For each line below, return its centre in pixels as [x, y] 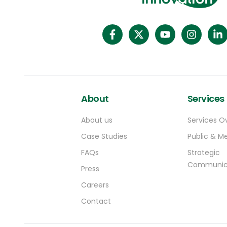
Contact [96, 201]
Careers [95, 185]
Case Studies [104, 137]
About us [97, 120]
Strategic [203, 153]
